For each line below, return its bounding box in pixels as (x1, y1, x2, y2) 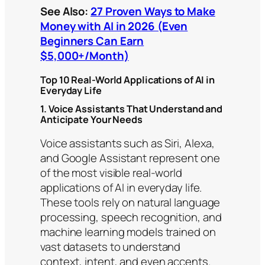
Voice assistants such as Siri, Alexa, (40, 135, 215, 151)
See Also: (40, 4, 91, 20)
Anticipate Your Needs (40, 113, 143, 127)
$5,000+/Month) (40, 48, 129, 64)
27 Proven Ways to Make (91, 4, 215, 20)
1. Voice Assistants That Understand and (40, 102, 223, 116)
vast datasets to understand (40, 238, 181, 254)
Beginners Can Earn (40, 33, 144, 49)
